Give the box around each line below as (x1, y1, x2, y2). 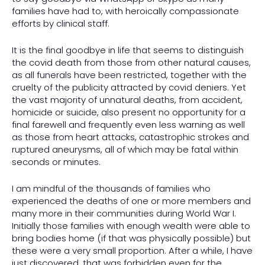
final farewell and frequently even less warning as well (12, 118, 245, 131)
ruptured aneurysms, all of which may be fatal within (12, 143, 238, 156)
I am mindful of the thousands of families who (12, 182, 211, 195)
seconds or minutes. (12, 156, 101, 169)
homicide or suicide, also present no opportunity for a (12, 106, 245, 119)
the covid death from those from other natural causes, (12, 56, 251, 69)
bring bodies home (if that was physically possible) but (12, 232, 251, 245)
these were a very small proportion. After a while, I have (12, 244, 253, 257)
